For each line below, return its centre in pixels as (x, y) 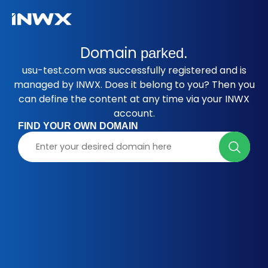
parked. (164, 53)
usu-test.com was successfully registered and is (134, 70)
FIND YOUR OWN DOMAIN (78, 126)
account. (134, 113)
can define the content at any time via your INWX (134, 99)
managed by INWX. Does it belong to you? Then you (134, 85)
